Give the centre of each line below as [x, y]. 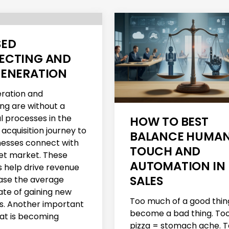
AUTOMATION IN [178, 166]
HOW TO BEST [169, 121]
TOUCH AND [165, 151]
